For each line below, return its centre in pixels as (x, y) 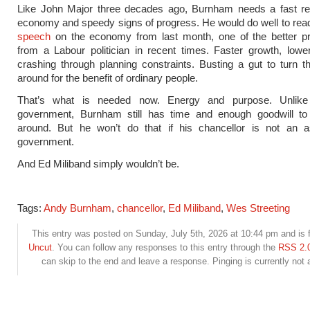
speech (34, 36)
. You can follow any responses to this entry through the (165, 247)
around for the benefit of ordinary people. (108, 78)
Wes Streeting (258, 208)
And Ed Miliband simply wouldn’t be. (98, 164)
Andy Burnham (77, 208)
